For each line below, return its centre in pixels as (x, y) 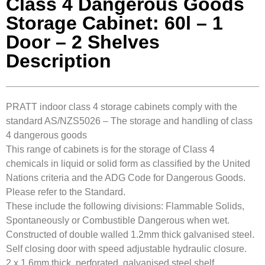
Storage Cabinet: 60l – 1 (114, 23)
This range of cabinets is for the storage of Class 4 (110, 149)
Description (59, 61)
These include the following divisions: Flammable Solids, (125, 206)
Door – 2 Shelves (83, 42)
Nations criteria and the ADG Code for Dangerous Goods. (126, 177)
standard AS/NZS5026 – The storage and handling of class (129, 121)
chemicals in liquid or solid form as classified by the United (128, 163)
